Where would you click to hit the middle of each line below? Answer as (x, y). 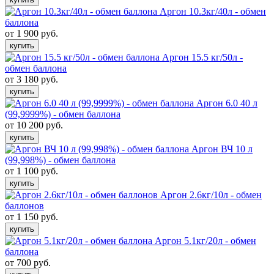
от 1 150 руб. (31, 217)
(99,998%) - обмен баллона (60, 160)
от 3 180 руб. (31, 79)
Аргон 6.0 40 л (227, 103)
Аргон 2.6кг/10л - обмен (211, 195)
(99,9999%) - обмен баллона (63, 114)
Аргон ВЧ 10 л (222, 149)
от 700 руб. (28, 263)
